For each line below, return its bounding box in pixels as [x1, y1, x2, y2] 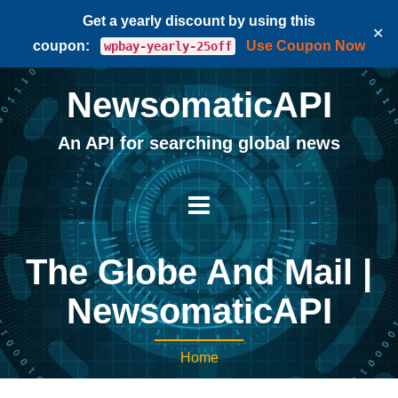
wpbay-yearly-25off [104, 39, 232, 53]
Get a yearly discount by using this [83, 13, 315, 28]
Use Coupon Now [246, 38, 365, 53]
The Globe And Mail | [26, 251, 372, 291]
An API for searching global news [58, 133, 340, 153]
